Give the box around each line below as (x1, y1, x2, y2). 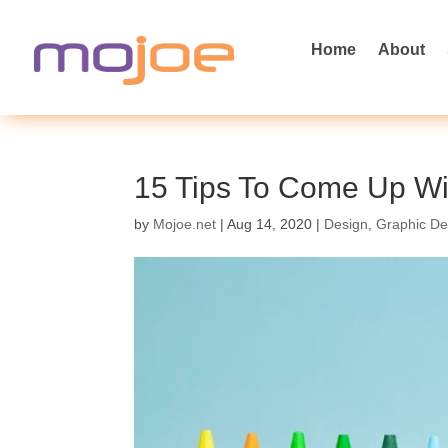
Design (324, 216, 369, 232)
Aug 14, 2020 (227, 216, 313, 232)
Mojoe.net (153, 216, 217, 232)
